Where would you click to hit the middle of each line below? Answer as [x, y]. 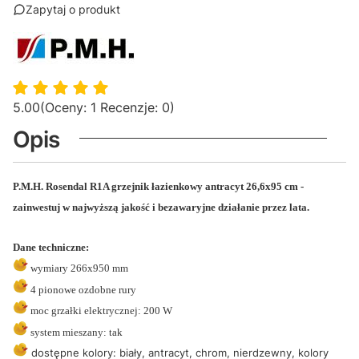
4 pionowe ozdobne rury [82, 289]
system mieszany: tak [75, 332]
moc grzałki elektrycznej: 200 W [100, 311]
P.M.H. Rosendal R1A [62, 186]
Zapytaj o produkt [73, 9]
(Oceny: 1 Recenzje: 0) [107, 107]
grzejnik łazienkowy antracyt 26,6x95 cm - [208, 186]
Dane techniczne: [51, 247]
